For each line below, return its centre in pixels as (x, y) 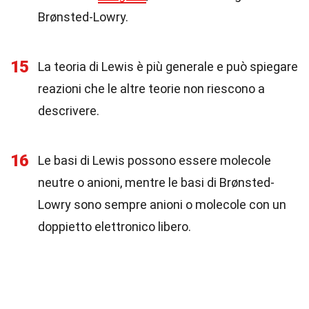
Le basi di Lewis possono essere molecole (154, 160)
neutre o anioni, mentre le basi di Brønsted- (156, 182)
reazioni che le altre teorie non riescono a (151, 89)
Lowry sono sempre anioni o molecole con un (162, 205)
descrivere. (69, 111)
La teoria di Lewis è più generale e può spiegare (168, 67)
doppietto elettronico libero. (114, 227)
